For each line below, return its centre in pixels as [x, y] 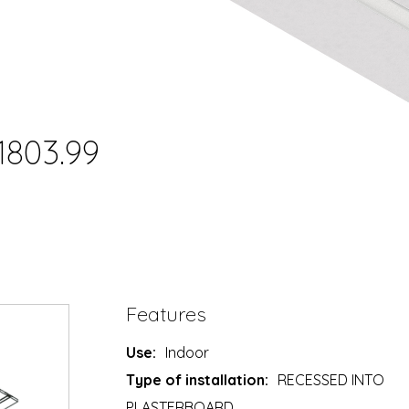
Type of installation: [198, 380]
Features [167, 315]
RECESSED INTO [331, 380]
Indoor [188, 353]
